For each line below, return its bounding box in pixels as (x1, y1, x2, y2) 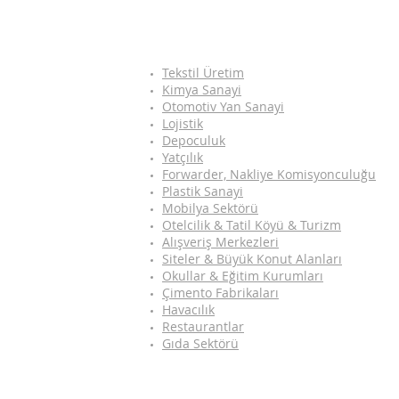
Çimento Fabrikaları (162, 284, 279, 301)
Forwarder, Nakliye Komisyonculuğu (162, 166, 376, 183)
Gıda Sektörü (162, 335, 239, 352)
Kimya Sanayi (162, 81, 241, 98)
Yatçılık (162, 149, 203, 166)
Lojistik (162, 115, 203, 132)
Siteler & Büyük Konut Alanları (162, 250, 342, 267)
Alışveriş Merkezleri (162, 233, 279, 250)
